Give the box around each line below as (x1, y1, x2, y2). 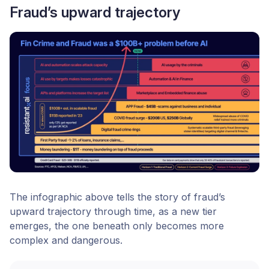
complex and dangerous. (10, 234, 122, 246)
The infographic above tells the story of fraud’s (10, 190, 225, 203)
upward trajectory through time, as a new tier (10, 205, 217, 217)
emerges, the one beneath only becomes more (10, 219, 224, 232)
